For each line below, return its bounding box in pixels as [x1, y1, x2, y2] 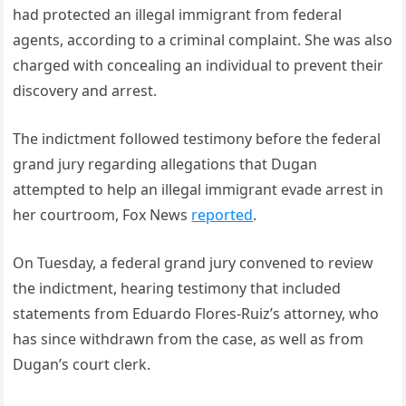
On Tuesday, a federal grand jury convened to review [13, 253, 374, 274]
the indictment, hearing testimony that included [13, 278, 342, 299]
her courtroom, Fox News [13, 205, 192, 226]
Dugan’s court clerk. [13, 354, 151, 375]
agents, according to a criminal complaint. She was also [13, 30, 393, 51]
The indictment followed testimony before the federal [13, 129, 382, 150]
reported [191, 205, 254, 226]
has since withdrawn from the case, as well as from [13, 329, 364, 350]
